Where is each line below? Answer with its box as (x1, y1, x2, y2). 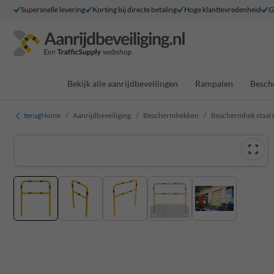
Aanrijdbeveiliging (73, 111, 131, 120)
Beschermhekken (143, 111, 199, 120)
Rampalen (194, 78, 233, 89)
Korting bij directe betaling (92, 4, 177, 14)
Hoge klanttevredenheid (184, 4, 261, 14)
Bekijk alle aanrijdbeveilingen (67, 78, 178, 89)
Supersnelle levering (21, 4, 85, 14)
